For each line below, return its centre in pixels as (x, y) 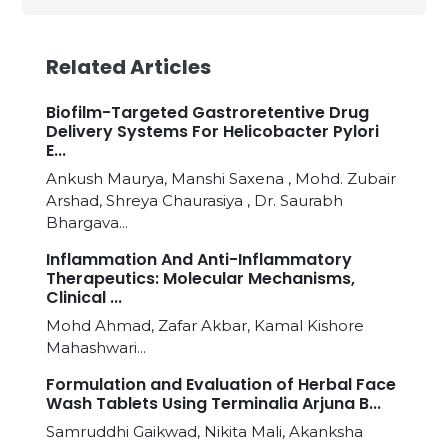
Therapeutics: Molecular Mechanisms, (200, 278)
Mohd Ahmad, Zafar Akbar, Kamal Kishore (205, 325)
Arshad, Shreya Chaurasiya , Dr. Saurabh (194, 200)
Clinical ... (84, 297)
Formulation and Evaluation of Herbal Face (221, 384)
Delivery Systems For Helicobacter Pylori (212, 131)
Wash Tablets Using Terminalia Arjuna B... (213, 403)
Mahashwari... (96, 347)
